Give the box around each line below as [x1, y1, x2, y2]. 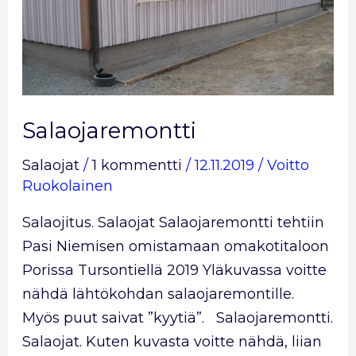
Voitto [266, 157, 309, 175]
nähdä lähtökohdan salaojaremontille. [21, 285, 294, 304]
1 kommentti [91, 157, 182, 175]
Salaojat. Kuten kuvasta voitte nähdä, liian [21, 333, 322, 351]
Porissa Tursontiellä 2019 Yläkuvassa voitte [21, 261, 327, 280]
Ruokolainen [21, 177, 113, 195]
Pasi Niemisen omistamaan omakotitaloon [21, 238, 329, 256]
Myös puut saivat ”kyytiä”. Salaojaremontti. [21, 309, 333, 327]
